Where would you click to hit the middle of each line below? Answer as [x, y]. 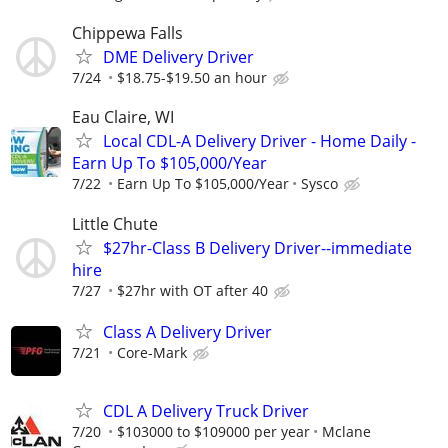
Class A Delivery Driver [187, 331]
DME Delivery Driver [178, 57]
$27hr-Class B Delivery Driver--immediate [257, 247]
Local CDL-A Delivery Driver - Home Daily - [259, 141]
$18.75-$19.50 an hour [192, 78]
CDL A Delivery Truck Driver [206, 410]
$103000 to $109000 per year [213, 431]
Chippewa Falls [127, 33]
